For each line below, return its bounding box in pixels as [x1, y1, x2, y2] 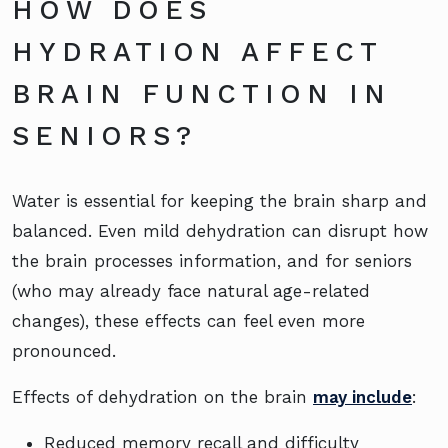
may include [313, 387, 412, 408]
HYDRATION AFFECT [12, 36, 382, 69]
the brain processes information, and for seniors [12, 251, 412, 272]
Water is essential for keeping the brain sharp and [12, 191, 427, 212]
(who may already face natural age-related [12, 281, 370, 302]
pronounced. [12, 341, 116, 362]
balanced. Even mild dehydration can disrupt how [12, 221, 428, 242]
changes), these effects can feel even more [12, 311, 365, 332]
